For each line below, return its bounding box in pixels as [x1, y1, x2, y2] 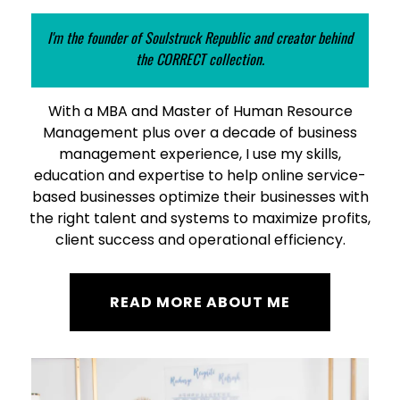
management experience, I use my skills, [59, 144, 341, 164]
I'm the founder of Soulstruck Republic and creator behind [47, 27, 353, 48]
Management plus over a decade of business [43, 122, 357, 143]
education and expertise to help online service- [34, 165, 366, 186]
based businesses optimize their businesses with [31, 187, 369, 207]
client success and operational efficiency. [54, 229, 346, 250]
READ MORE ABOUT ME [110, 292, 290, 312]
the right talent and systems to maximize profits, [29, 208, 371, 229]
